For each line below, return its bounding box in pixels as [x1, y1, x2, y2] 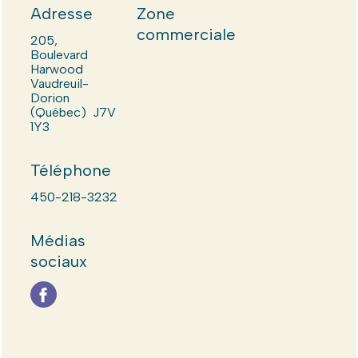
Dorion [30, 90, 70, 105]
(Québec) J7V [30, 105, 116, 120]
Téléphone [30, 161, 111, 180]
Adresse [30, 4, 93, 23]
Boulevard [30, 47, 88, 62]
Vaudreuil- [30, 76, 89, 91]
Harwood [30, 62, 83, 77]
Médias [30, 231, 86, 250]
